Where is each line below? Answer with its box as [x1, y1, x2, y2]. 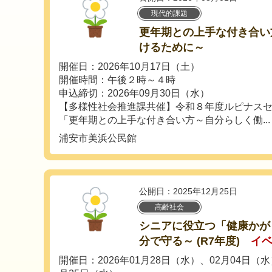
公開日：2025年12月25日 [139, 186, 237, 197]
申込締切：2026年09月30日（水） [59, 88, 209, 99]
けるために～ [139, 41, 205, 54]
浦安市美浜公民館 [59, 133, 137, 144]
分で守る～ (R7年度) [139, 235, 240, 248]
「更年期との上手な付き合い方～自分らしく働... [59, 115, 270, 126]
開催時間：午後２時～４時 [59, 75, 175, 86]
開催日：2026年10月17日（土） [59, 61, 200, 72]
